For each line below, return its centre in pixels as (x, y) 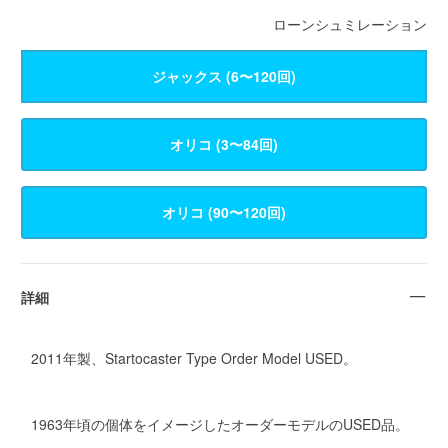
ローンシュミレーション (350, 23)
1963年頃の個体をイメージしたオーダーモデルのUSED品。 (219, 423)
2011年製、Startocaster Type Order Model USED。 (193, 358)
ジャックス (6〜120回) (224, 75)
